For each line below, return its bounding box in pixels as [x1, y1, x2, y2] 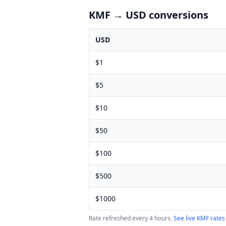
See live [174, 214, 197, 222]
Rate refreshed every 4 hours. [89, 214, 172, 222]
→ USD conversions [110, 8, 208, 22]
